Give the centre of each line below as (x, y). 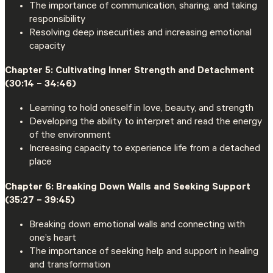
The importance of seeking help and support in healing (144, 252)
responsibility (57, 20)
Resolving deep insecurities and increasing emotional (140, 34)
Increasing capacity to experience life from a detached (145, 150)
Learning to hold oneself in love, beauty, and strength (141, 109)
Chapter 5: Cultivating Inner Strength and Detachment (129, 72)
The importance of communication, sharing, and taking (143, 7)
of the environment (70, 136)
